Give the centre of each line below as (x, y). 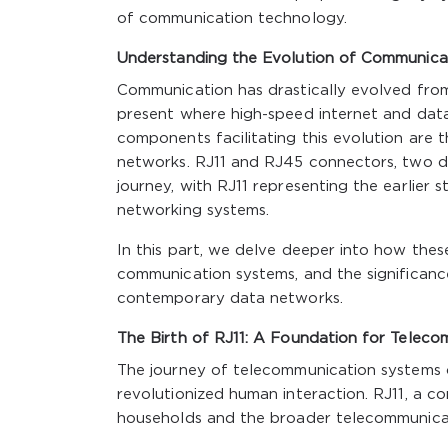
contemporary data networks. (230, 298)
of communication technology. (232, 18)
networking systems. (193, 210)
